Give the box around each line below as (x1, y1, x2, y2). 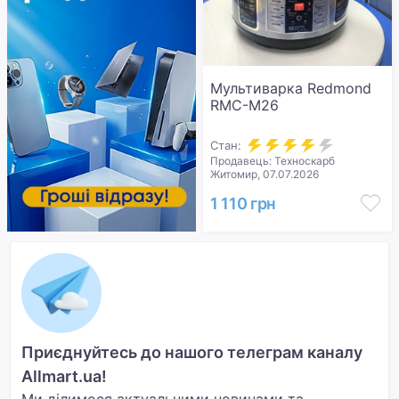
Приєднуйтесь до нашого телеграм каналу (21, 343, 362, 362)
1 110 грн (210, 193, 277, 213)
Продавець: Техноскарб (210, 154, 335, 167)
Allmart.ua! (21, 367, 107, 386)
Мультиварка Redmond (210, 79, 371, 97)
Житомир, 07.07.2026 (210, 167, 319, 181)
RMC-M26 (210, 96, 279, 114)
